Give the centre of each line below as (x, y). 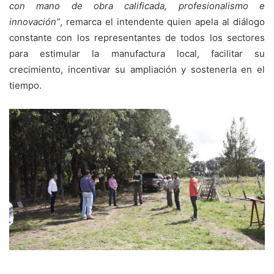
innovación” (35, 22)
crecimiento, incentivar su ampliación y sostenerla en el (137, 70)
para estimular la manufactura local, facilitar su (137, 54)
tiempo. (25, 86)
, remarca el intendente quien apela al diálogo (162, 22)
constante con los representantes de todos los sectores (137, 38)
